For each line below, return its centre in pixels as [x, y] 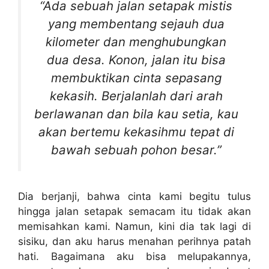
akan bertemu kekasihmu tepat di [136, 131]
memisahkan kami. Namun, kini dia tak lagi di [134, 227]
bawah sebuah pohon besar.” [136, 150]
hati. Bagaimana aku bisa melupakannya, [134, 257]
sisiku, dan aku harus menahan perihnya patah [134, 242]
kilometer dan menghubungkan [136, 41]
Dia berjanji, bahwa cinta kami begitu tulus [134, 197]
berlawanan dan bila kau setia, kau [136, 113]
